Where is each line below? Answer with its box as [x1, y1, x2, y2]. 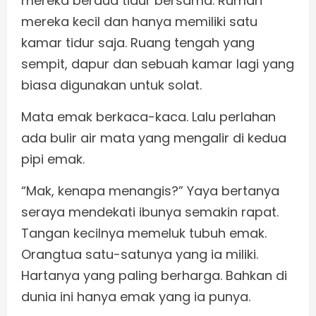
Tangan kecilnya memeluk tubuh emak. [21, 224, 267, 243]
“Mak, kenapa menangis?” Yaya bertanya [21, 182, 279, 200]
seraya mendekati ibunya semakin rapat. [21, 203, 279, 221]
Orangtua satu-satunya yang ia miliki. [21, 245, 258, 264]
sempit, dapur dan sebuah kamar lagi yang [21, 55, 294, 73]
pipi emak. [21, 150, 85, 169]
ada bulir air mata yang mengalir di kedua [21, 129, 286, 147]
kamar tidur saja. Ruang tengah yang [21, 34, 255, 52]
